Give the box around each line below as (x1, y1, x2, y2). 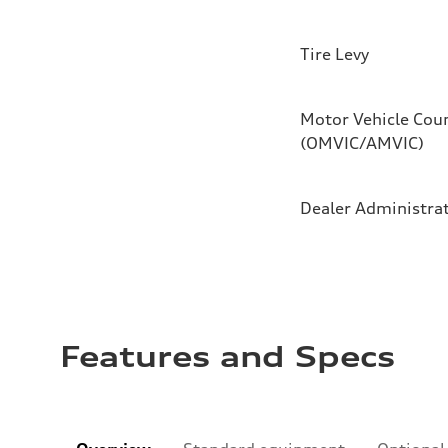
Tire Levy (300, 44, 369, 65)
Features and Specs (60, 340, 395, 375)
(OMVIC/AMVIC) (300, 133, 424, 154)
